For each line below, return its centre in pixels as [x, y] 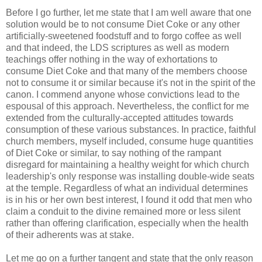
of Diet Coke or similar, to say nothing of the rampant [113, 153]
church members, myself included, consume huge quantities [130, 142]
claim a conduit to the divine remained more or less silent [123, 212]
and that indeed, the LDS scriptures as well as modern [118, 48]
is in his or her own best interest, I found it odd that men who [129, 200]
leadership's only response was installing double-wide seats [130, 177]
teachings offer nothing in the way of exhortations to [112, 60]
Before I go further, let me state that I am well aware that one [129, 13]
